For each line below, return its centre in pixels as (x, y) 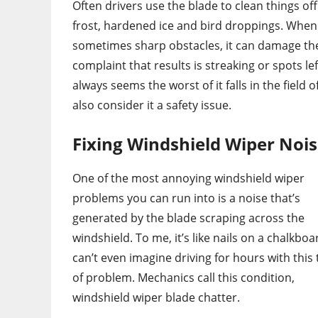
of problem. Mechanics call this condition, (183, 278)
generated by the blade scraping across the (188, 218)
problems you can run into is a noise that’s (186, 198)
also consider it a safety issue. (152, 105)
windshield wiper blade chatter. (156, 298)
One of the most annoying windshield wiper (188, 179)
